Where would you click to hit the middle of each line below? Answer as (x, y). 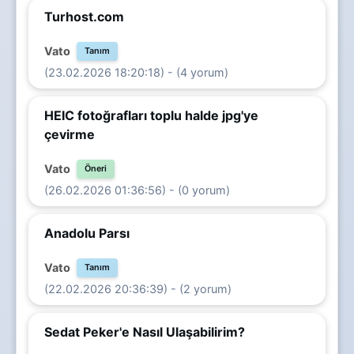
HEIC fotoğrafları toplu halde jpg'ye (151, 115)
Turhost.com (84, 16)
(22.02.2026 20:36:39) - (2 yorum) (138, 288)
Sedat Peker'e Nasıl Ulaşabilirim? (145, 331)
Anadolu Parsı (87, 233)
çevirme (70, 134)
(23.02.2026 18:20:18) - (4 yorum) (136, 72)
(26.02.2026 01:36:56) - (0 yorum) (137, 190)
